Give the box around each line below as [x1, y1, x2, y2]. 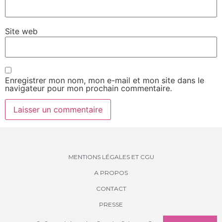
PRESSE [99, 200, 123, 208]
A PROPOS [94, 168, 128, 176]
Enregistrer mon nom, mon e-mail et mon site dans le [5, 75, 204, 85]
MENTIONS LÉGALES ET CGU [68, 153, 154, 161]
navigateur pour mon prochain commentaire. [5, 83, 172, 93]
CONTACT [96, 184, 126, 192]
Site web [5, 26, 38, 37]
